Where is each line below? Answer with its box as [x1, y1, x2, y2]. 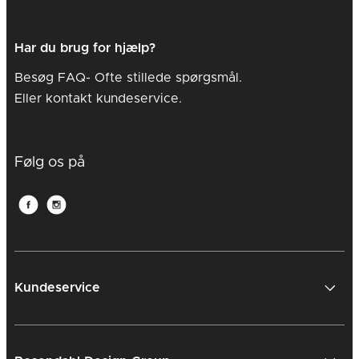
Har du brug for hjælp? [14, 42, 155, 54]
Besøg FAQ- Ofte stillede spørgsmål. [14, 71, 242, 84]
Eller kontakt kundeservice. [14, 92, 182, 105]
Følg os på [14, 155, 85, 170]
